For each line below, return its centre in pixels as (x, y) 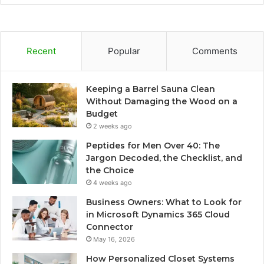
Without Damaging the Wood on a (162, 102)
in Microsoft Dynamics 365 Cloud (158, 215)
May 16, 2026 (114, 240)
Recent (41, 51)
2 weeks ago (113, 126)
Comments (215, 51)
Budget (102, 114)
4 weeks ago (113, 183)
